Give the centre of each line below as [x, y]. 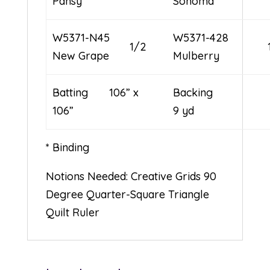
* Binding [67, 147]
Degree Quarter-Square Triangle [127, 194]
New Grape [81, 55]
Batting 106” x [96, 92]
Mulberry [196, 55]
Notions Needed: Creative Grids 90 [131, 176]
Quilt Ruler [72, 212]
